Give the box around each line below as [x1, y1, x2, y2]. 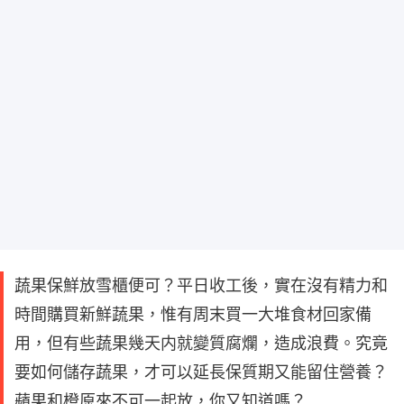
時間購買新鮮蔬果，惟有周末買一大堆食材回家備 [14, 304, 372, 324]
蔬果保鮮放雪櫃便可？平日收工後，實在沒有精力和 [14, 275, 388, 295]
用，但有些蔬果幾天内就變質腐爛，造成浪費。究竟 [14, 333, 388, 353]
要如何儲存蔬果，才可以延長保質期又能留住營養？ [14, 362, 388, 381]
